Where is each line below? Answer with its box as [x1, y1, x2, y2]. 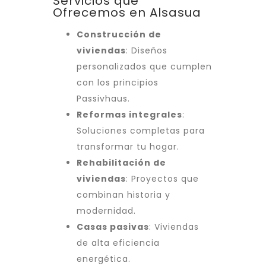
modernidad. [77, 205, 136, 217]
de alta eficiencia [77, 237, 160, 249]
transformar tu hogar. [77, 141, 179, 153]
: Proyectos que [126, 173, 199, 185]
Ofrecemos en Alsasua [53, 4, 201, 21]
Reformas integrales [77, 109, 182, 121]
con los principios [77, 77, 159, 89]
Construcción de [77, 28, 161, 41]
